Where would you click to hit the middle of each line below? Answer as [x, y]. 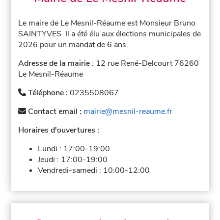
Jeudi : [50, 159]
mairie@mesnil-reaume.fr [128, 111]
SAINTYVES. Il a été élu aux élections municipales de [110, 34]
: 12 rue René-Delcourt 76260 [145, 63]
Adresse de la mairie [54, 63]
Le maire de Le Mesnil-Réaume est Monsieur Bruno [107, 23]
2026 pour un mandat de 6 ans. [73, 44]
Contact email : [55, 111]
